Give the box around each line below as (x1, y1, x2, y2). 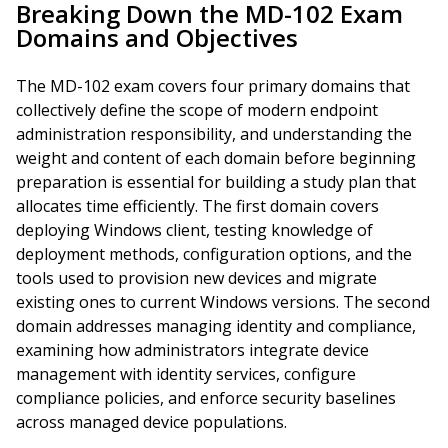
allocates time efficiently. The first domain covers (16, 195, 379, 217)
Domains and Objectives (16, 21, 298, 54)
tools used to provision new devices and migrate (16, 267, 377, 289)
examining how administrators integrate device (16, 339, 369, 361)
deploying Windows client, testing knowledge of (16, 219, 373, 241)
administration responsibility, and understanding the (16, 123, 412, 145)
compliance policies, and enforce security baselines (16, 387, 396, 409)
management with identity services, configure (16, 363, 356, 385)
